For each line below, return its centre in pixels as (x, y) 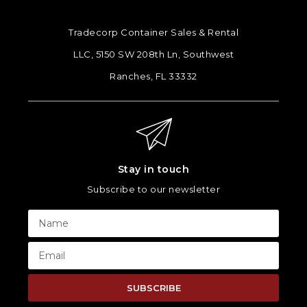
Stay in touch (153, 169)
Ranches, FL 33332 (153, 76)
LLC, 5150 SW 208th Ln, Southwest (153, 54)
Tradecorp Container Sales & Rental (153, 32)
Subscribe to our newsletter (153, 189)
